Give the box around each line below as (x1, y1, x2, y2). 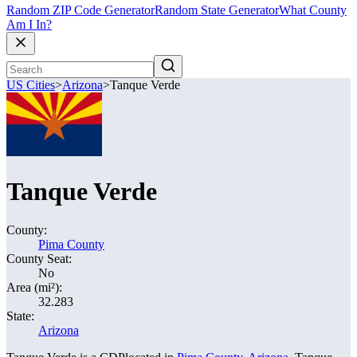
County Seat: (6, 252, 72, 265)
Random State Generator (155, 3, 279, 18)
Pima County (38, 237, 104, 251)
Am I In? (6, 18, 52, 32)
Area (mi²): (6, 280, 62, 294)
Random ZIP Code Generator (6, 3, 155, 18)
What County (279, 3, 347, 18)
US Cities (6, 78, 55, 92)
